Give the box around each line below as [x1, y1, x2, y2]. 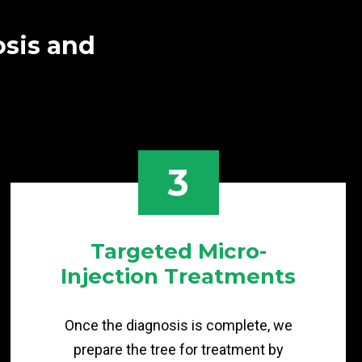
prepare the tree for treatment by [73, 341, 284, 358]
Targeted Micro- [90, 238, 267, 264]
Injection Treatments [61, 263, 297, 289]
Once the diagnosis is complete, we [64, 317, 293, 334]
